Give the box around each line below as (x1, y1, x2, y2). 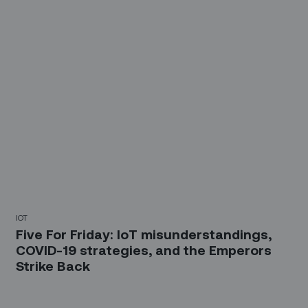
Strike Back (16, 258, 91, 274)
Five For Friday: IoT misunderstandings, (16, 226, 272, 243)
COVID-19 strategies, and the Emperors (16, 242, 272, 258)
